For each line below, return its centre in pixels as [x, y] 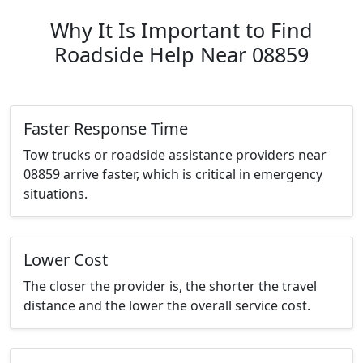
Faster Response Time [106, 129]
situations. [56, 194]
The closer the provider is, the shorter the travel [170, 286]
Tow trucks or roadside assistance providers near [175, 155]
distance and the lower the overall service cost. [167, 306]
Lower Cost [66, 260]
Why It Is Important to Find [181, 30]
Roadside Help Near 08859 [181, 55]
